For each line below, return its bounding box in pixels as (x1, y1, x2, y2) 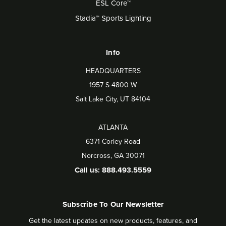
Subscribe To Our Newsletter (62, 199, 164, 210)
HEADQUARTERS (85, 66, 141, 76)
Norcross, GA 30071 (81, 150, 145, 161)
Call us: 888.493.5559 (75, 164, 151, 176)
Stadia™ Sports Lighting (75, 13, 151, 24)
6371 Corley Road (86, 136, 140, 147)
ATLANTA (98, 122, 128, 133)
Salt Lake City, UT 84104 (76, 94, 150, 104)
